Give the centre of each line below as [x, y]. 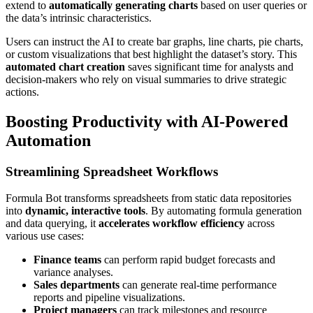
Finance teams [67, 260]
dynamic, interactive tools [85, 211]
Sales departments [77, 285]
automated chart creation [65, 66]
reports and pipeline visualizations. [109, 298]
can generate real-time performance [198, 285]
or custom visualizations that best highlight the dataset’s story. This [151, 54]
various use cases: [45, 236]
